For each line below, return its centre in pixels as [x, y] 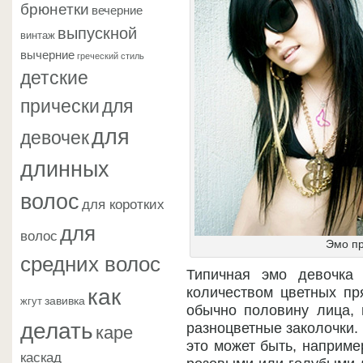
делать [57, 329]
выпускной [97, 32]
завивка [65, 300]
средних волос [90, 262]
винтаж [38, 35]
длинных [65, 167]
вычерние [47, 53]
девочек [55, 136]
